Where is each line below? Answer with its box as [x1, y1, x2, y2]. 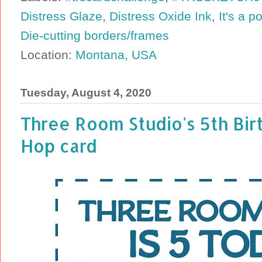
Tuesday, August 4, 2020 [20, 86, 151, 99]
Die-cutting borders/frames [20, 29, 169, 43]
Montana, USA [75, 48, 157, 62]
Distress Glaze [20, 9, 102, 23]
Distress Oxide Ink [109, 9, 212, 23]
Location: [20, 48, 75, 62]
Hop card [20, 134, 97, 157]
